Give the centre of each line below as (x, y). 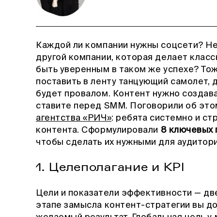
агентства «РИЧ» (74, 118)
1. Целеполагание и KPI (110, 167)
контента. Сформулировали (98, 130)
